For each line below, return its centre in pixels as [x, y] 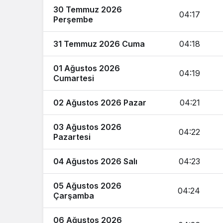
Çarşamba [74, 196]
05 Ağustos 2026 [87, 186]
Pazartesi [72, 137]
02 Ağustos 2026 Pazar [100, 103]
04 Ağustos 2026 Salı [95, 161]
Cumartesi [74, 78]
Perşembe [73, 19]
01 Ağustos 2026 [87, 68]
